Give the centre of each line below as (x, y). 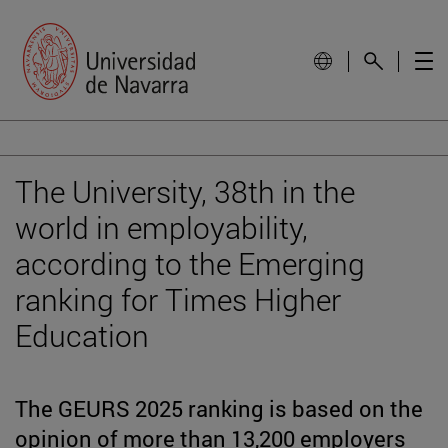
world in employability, (161, 227)
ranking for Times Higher (178, 299)
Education (82, 335)
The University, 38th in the (185, 191)
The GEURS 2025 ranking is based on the (219, 408)
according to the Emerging (190, 263)
